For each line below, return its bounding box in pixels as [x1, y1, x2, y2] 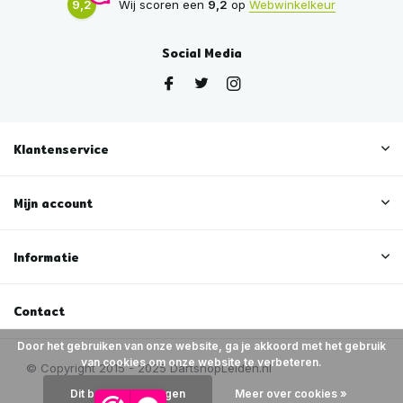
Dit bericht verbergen [69, 387, 185, 400]
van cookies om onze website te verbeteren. [81, 355, 322, 369]
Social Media [161, 44, 242, 63]
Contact [13, 302, 65, 321]
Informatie [13, 248, 79, 267]
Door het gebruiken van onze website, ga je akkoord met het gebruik [17, 339, 386, 353]
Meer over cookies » [234, 387, 347, 400]
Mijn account [13, 194, 93, 213]
